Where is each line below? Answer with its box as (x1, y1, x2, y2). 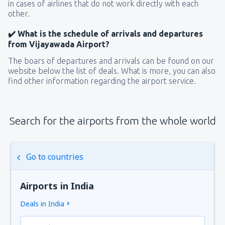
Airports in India (20, 180, 94, 192)
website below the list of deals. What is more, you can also (8, 66, 215, 75)
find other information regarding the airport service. (8, 76, 196, 85)
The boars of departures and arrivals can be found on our (8, 56, 214, 65)
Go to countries (26, 151, 84, 162)
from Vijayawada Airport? (8, 40, 109, 49)
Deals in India (20, 199, 65, 208)
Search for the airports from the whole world (9, 115, 216, 127)
